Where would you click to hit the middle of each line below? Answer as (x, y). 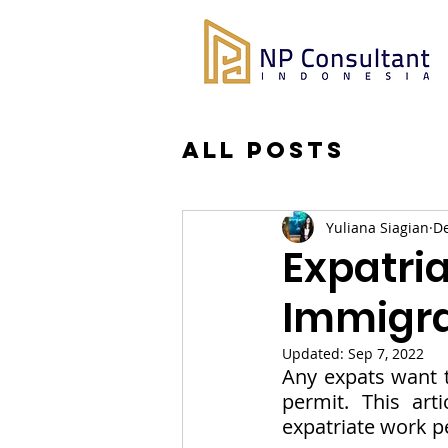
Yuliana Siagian (377, 227)
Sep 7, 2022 (386, 353)
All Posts (263, 149)
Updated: (315, 353)
